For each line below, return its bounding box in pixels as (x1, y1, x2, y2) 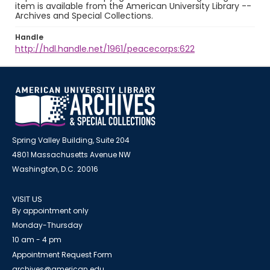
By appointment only (12, 206, 89, 216)
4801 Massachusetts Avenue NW (12, 149, 131, 160)
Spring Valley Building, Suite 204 (12, 135, 130, 145)
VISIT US (12, 193, 42, 205)
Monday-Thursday (12, 220, 83, 230)
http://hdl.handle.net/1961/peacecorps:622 (15, 43, 195, 55)
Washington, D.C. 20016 (12, 164, 98, 174)
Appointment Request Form (12, 250, 112, 260)
